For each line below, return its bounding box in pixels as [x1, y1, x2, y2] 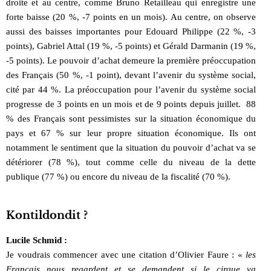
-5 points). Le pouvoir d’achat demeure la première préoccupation [6, 55, 256, 65]
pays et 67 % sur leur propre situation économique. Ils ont [6, 128, 256, 138]
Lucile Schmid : [6, 235, 67, 245]
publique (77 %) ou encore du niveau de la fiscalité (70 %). [6, 171, 230, 181]
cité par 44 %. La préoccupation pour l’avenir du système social [6, 84, 256, 94]
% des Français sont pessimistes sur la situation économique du [6, 113, 256, 123]
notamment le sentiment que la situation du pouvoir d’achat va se [6, 142, 256, 152]
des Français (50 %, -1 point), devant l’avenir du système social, [6, 70, 256, 80]
